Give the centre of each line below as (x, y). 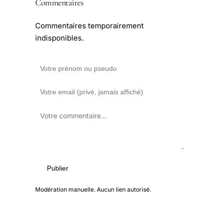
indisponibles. (59, 38)
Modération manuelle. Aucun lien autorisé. (93, 190)
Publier (58, 168)
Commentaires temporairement (89, 26)
